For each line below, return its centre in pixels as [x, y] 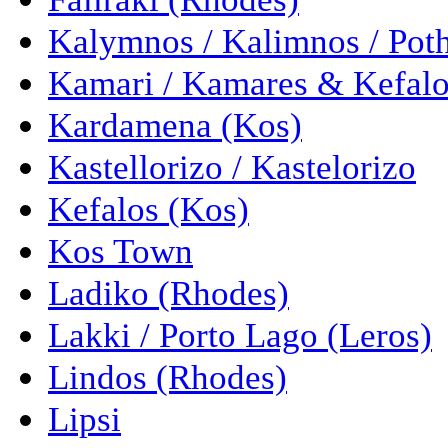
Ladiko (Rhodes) [168, 293]
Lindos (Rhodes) [167, 377]
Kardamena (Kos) [175, 125]
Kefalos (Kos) [148, 209]
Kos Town [120, 251]
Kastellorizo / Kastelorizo [232, 167]
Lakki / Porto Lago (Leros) [240, 335]
